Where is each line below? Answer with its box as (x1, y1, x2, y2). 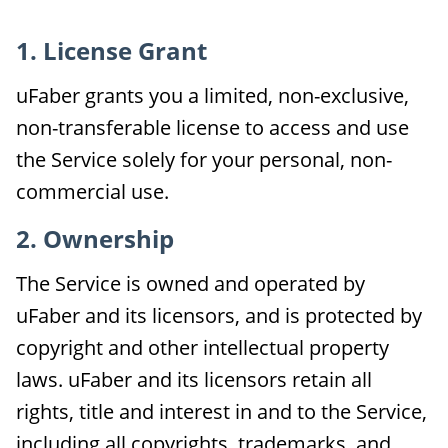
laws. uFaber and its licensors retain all (16, 366, 372, 393)
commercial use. (16, 178, 169, 205)
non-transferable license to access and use (16, 114, 409, 141)
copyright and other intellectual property (16, 334, 389, 361)
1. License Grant (16, 34, 207, 67)
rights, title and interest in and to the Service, (16, 398, 427, 425)
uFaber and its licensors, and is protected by (16, 302, 422, 329)
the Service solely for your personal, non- (16, 146, 392, 173)
